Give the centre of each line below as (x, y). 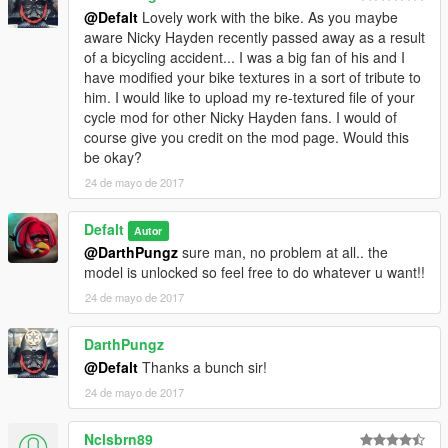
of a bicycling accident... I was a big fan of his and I (244, 57)
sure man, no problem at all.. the (283, 252)
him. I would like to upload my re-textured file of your (249, 97)
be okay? (113, 157)
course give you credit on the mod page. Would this (246, 137)
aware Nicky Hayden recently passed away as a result (254, 37)
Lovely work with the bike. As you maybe (268, 17)
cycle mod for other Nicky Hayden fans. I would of (240, 117)
